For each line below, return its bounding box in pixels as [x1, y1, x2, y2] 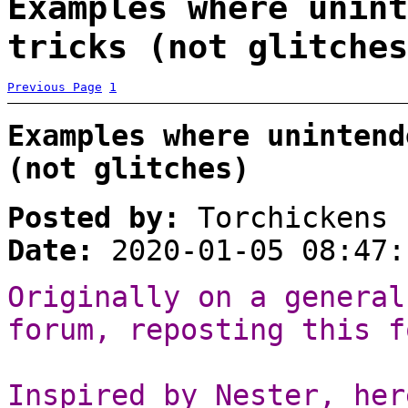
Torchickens [180, 200, 388, 234]
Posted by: [7, 200, 180, 234]
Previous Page [7, 79, 102, 94]
